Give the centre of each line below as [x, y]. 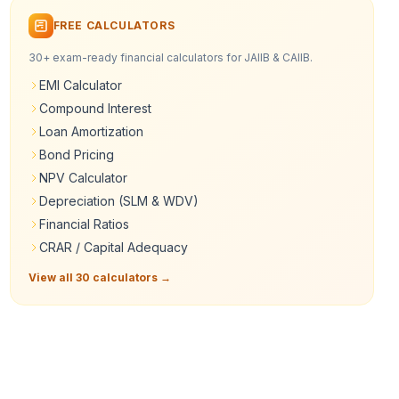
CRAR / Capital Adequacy [113, 247]
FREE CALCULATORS [114, 25]
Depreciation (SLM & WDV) [118, 200]
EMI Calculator [80, 85]
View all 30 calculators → [99, 277]
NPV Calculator [83, 177]
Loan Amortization [91, 131]
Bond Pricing [76, 154]
